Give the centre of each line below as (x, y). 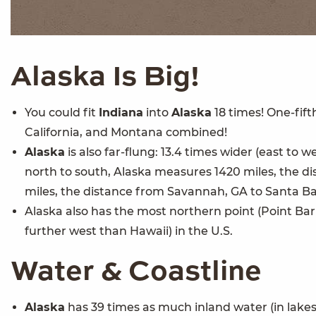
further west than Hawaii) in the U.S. (129, 231)
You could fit (62, 113)
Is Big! (153, 78)
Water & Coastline (136, 273)
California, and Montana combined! (126, 133)
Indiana (121, 113)
